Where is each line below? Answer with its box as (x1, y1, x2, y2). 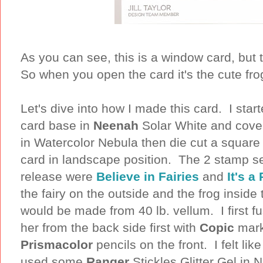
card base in (21, 118, 93, 132)
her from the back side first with (21, 220, 200, 234)
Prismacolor (21, 237, 93, 251)
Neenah (93, 118, 142, 132)
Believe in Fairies (96, 169, 199, 183)
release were (21, 169, 96, 183)
